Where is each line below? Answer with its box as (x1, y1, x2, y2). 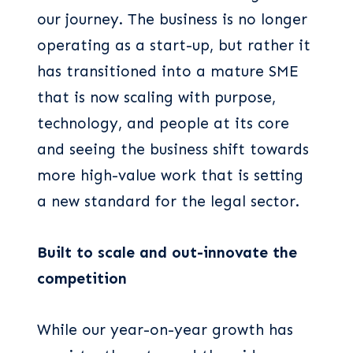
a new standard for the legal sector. (37, 191, 299, 210)
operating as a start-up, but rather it (37, 35, 310, 54)
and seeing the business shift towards (37, 139, 309, 158)
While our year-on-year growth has (37, 320, 293, 339)
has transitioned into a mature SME (37, 61, 299, 80)
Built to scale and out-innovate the (37, 243, 297, 262)
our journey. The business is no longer (37, 9, 307, 28)
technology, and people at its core (37, 113, 289, 132)
